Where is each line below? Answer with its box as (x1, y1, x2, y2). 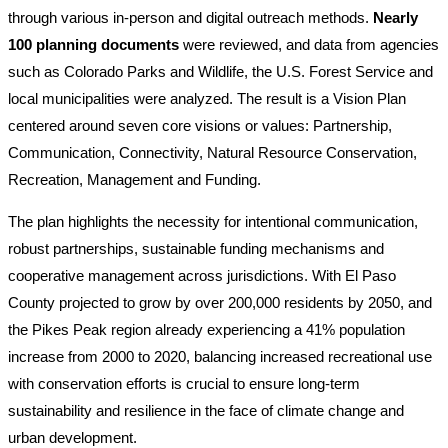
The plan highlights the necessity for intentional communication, (8, 212, 418, 230)
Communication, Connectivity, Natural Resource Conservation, (8, 143, 417, 161)
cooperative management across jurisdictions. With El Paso (8, 266, 396, 284)
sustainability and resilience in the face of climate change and (8, 401, 404, 419)
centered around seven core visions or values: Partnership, (8, 116, 392, 134)
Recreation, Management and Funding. (8, 170, 261, 188)
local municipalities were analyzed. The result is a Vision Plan (8, 89, 406, 107)
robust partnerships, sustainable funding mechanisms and (8, 239, 384, 257)
